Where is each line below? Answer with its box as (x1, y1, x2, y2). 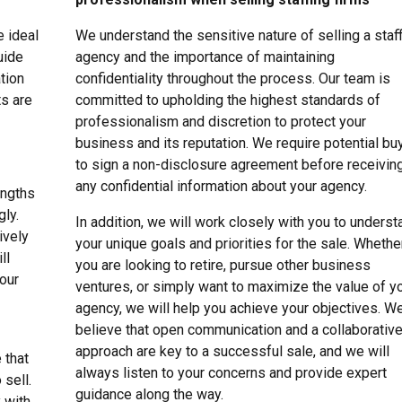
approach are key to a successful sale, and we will (75, 342, 389, 360)
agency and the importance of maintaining (75, 48, 335, 66)
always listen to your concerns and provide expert (75, 363, 387, 381)
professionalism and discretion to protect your (75, 112, 366, 130)
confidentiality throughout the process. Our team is (75, 69, 390, 87)
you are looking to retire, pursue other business (75, 256, 371, 274)
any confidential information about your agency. (75, 177, 367, 195)
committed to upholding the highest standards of (75, 91, 380, 109)
